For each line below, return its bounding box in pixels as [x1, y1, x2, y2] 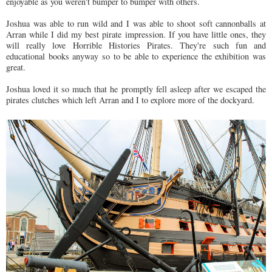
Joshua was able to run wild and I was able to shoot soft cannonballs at [6, 18, 266, 30]
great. [6, 61, 25, 73]
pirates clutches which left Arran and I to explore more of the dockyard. [6, 94, 257, 106]
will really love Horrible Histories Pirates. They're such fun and [6, 39, 266, 52]
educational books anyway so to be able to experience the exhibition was [6, 50, 266, 63]
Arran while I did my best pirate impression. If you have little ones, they [6, 29, 266, 41]
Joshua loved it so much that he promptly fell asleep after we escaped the [6, 83, 266, 95]
